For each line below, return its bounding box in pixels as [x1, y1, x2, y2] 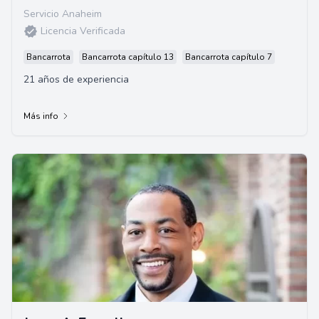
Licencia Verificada [41, 24, 125, 38]
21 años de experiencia [23, 73, 129, 86]
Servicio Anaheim [23, 7, 102, 21]
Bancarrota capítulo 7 [185, 51, 272, 63]
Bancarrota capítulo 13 [82, 51, 174, 63]
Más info [23, 110, 58, 122]
